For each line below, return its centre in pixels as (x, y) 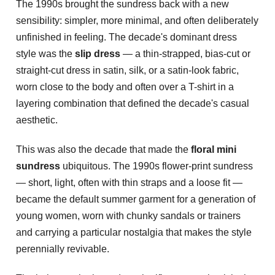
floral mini (214, 149)
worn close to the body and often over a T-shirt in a (125, 87)
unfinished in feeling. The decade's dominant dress (126, 37)
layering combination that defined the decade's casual (133, 104)
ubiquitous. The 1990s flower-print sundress (157, 166)
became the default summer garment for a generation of (136, 199)
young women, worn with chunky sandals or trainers (128, 215)
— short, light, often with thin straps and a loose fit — (129, 182)
